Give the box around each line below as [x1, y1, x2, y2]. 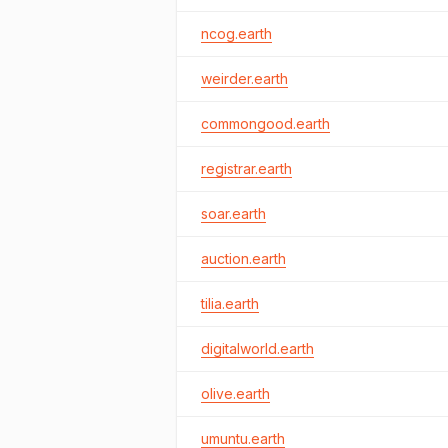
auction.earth [201, 250, 286, 267]
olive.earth [201, 385, 270, 402]
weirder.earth [201, 70, 288, 87]
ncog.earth [201, 25, 272, 42]
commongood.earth [201, 115, 330, 132]
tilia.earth [201, 295, 259, 312]
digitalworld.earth [201, 340, 314, 357]
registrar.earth [201, 160, 292, 177]
